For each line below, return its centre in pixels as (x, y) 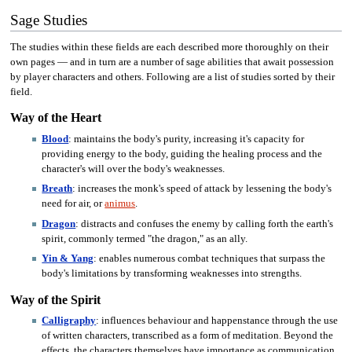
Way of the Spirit (55, 300)
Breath (57, 189)
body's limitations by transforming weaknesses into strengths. (172, 274)
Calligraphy (69, 321)
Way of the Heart (55, 118)
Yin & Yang (68, 259)
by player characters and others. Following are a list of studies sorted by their (172, 77)
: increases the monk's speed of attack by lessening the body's (202, 189)
